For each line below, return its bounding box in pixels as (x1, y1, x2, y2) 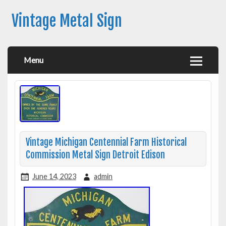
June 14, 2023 (32, 172, 76, 181)
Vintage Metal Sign (11, 11, 122, 31)
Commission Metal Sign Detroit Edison (25, 149, 165, 161)
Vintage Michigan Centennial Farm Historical (25, 136, 187, 148)
